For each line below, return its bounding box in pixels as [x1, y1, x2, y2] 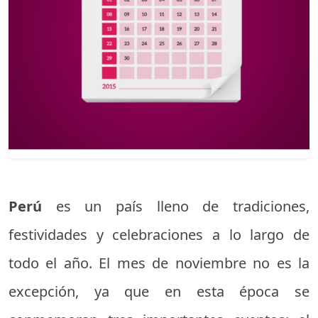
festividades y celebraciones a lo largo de [9, 225, 309, 245]
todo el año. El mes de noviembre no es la [9, 253, 309, 273]
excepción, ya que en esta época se [9, 282, 309, 302]
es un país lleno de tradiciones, [55, 197, 310, 216]
